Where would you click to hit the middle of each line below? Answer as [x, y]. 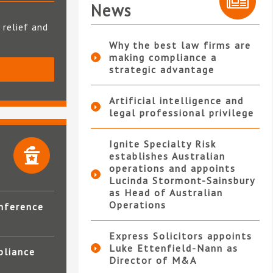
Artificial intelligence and [176, 101]
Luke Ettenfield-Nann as [173, 248]
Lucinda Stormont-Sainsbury [182, 181]
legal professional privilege [181, 113]
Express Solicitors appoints [180, 236]
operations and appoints [172, 168]
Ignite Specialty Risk [162, 144]
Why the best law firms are [180, 45]
